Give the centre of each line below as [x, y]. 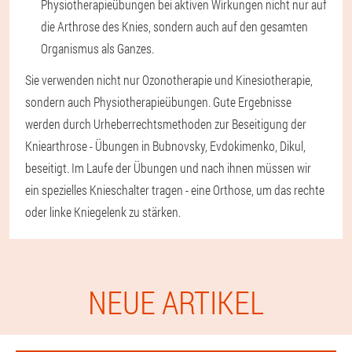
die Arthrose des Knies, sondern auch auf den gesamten [174, 26]
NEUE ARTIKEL [176, 302]
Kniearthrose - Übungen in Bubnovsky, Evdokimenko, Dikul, [165, 145]
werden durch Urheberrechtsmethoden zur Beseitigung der [166, 123]
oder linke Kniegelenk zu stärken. [103, 211]
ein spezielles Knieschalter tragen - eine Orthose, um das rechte [175, 189]
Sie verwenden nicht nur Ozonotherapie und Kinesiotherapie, [169, 79]
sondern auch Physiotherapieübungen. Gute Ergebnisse [158, 101]
